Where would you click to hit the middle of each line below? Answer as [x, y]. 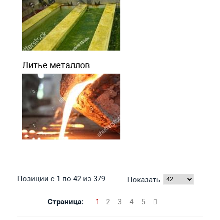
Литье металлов [56, 65]
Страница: [65, 202]
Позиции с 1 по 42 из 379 [61, 179]
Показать [144, 179]
